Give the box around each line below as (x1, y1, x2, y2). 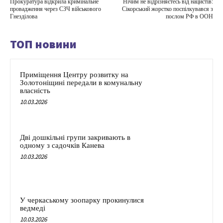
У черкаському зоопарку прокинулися (20, 196, 144, 204)
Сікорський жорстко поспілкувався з (121, 5, 213, 13)
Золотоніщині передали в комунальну (20, 79, 142, 87)
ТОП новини (10, 36, 77, 52)
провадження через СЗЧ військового (10, 5, 101, 13)
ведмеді (20, 204, 45, 212)
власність (20, 87, 50, 95)
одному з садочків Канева (20, 141, 105, 150)
